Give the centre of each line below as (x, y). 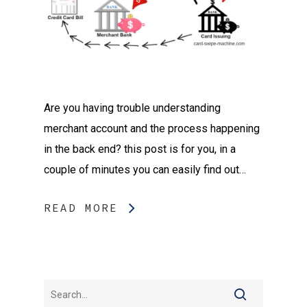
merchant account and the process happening (152, 128)
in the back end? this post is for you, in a (140, 149)
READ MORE (81, 207)
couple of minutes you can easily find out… (145, 169)
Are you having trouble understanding (132, 108)
